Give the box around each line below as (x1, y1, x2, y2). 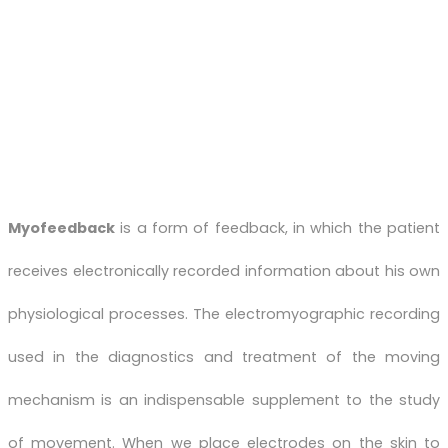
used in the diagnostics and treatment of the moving (8, 346, 440, 367)
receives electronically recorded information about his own (8, 260, 440, 281)
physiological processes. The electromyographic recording (8, 303, 440, 324)
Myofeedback (8, 217, 115, 238)
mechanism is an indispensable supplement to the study (8, 389, 440, 410)
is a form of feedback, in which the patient (115, 217, 440, 238)
